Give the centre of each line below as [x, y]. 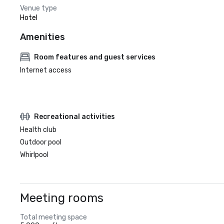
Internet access [46, 70]
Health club [38, 130]
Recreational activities [74, 116]
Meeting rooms [62, 198]
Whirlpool [34, 155]
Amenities [42, 37]
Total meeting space [53, 217]
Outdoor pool [41, 142]
